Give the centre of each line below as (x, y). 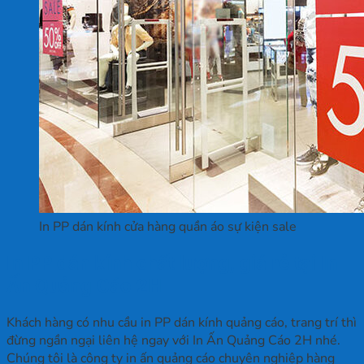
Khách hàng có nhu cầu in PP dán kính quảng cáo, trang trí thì (182, 322)
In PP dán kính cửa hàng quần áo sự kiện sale (168, 226)
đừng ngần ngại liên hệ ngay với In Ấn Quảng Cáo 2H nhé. (173, 340)
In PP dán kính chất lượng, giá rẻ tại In (172, 263)
